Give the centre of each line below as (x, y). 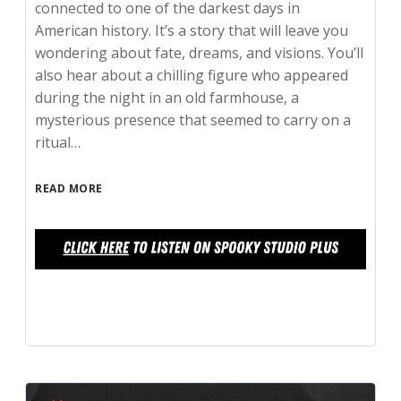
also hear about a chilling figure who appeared (192, 75)
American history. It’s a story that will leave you (192, 30)
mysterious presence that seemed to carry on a (193, 119)
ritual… (58, 142)
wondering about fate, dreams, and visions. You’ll (200, 52)
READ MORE (69, 188)
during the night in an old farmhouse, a (167, 97)
